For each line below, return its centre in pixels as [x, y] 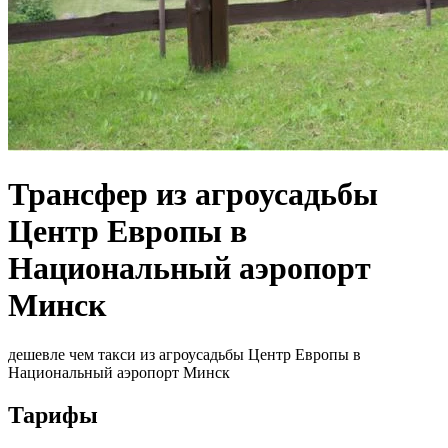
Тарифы [53, 414]
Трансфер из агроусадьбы [193, 194]
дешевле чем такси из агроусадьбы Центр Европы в [184, 354]
